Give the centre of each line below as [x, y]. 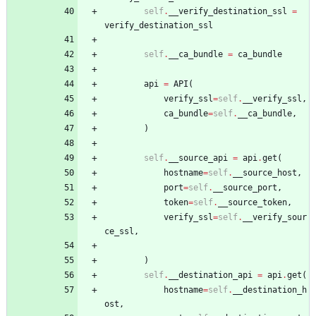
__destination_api [211, 275]
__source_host [265, 172]
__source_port [245, 187]
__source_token [253, 202]
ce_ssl [119, 231]
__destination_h [270, 290]
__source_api [198, 158]
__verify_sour [275, 217]
